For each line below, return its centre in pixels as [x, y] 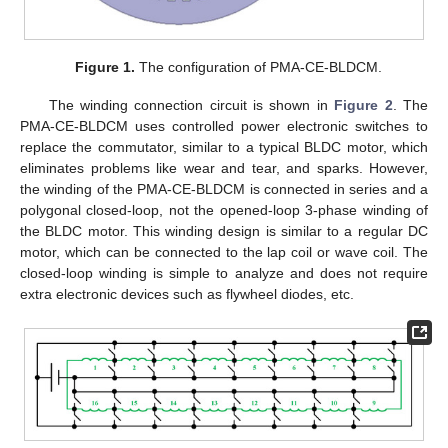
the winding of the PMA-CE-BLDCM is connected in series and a [224, 189]
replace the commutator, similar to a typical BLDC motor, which [224, 147]
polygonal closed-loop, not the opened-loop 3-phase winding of [224, 210]
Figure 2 [363, 105]
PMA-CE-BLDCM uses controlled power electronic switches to [224, 126]
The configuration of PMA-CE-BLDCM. [258, 67]
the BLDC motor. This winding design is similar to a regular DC [224, 231]
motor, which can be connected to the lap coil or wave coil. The [224, 252]
